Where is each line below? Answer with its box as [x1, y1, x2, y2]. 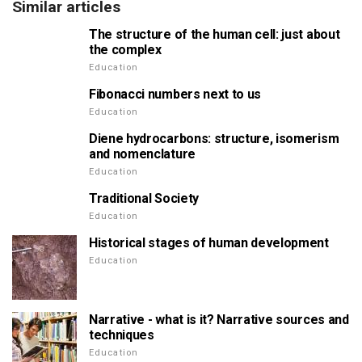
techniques [89, 327, 154, 343]
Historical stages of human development [89, 235, 329, 250]
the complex [89, 42, 162, 57]
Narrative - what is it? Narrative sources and [89, 312, 349, 327]
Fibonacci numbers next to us [89, 86, 262, 102]
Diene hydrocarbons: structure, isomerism [89, 131, 339, 146]
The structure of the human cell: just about [89, 27, 340, 42]
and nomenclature [89, 146, 196, 162]
